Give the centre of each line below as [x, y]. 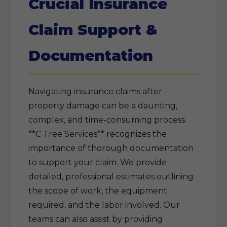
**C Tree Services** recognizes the [98, 134]
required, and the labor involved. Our [104, 205]
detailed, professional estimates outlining [111, 177]
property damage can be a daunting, [103, 106]
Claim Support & [93, 30]
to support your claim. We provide [98, 162]
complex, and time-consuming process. [107, 120]
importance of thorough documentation [111, 148]
